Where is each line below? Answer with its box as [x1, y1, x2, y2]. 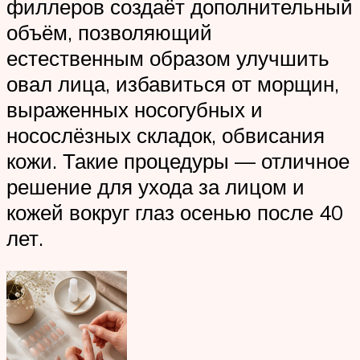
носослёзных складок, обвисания [6, 121, 325, 148]
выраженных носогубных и [6, 96, 263, 122]
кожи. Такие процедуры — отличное [6, 147, 350, 174]
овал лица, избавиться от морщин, [6, 70, 339, 96]
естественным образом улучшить [6, 44, 329, 71]
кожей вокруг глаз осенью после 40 [6, 198, 343, 225]
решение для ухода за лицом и [6, 173, 305, 199]
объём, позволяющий [6, 18, 212, 45]
